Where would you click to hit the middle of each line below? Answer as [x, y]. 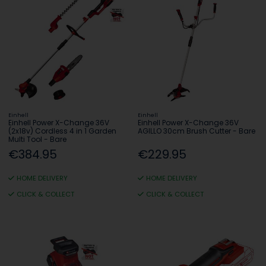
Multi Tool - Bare [38, 139]
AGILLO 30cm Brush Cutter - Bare [197, 131]
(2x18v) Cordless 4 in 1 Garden [63, 131]
